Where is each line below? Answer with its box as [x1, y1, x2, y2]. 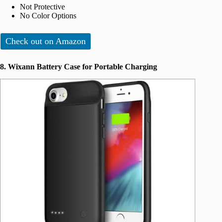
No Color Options [20, 11, 76, 20]
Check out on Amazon [5, 36, 86, 47]
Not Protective [20, 2, 65, 11]
